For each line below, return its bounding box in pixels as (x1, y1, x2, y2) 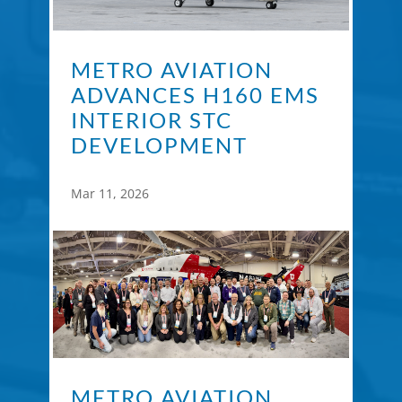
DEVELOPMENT (70, 132, 248, 159)
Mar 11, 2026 (70, 185, 149, 203)
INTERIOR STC (70, 107, 232, 134)
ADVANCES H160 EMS (70, 82, 319, 109)
